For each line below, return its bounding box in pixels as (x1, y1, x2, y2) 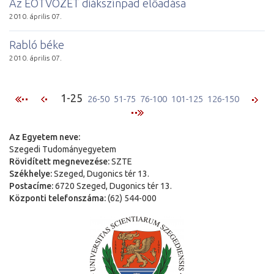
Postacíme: (9, 180, 53, 191)
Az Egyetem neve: (9, 131, 80, 142)
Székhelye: (9, 168, 52, 179)
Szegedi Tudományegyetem (9, 144, 116, 154)
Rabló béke (9, 38, 64, 51)
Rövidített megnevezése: (9, 156, 109, 166)
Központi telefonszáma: (9, 193, 106, 203)
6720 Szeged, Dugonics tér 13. (53, 180, 172, 191)
